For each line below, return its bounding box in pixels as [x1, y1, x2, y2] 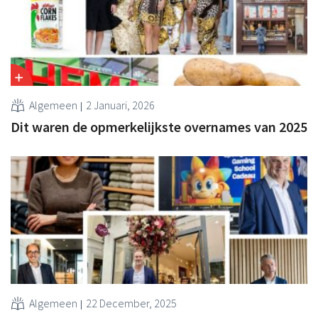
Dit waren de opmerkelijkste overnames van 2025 [11, 117, 307, 136]
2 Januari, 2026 [86, 97, 155, 112]
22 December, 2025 [86, 295, 177, 310]
